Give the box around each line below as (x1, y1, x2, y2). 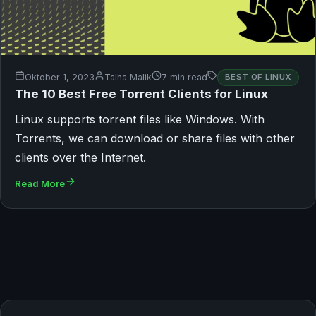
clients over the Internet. (15, 150, 146, 164)
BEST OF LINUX (224, 72, 292, 83)
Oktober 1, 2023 (25, 72, 95, 83)
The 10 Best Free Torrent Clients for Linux (15, 86, 268, 101)
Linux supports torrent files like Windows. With (15, 111, 265, 126)
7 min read (162, 72, 207, 83)
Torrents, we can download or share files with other (15, 130, 295, 145)
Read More (15, 177, 65, 189)
